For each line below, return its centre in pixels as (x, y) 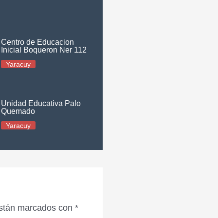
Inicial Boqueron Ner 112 (44, 50)
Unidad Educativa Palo (41, 103)
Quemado (18, 111)
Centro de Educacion (38, 42)
